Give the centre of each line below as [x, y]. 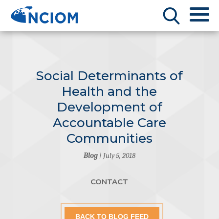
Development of [109, 107]
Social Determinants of [109, 76]
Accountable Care [109, 123]
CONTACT [109, 182]
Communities [109, 138]
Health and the [109, 91]
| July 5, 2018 [116, 155]
